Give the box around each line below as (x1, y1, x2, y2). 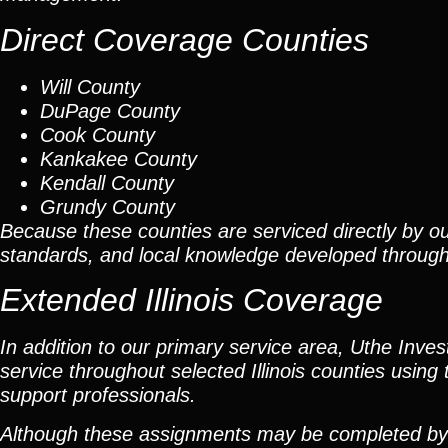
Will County (40, 75, 140, 98)
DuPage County (40, 99, 180, 122)
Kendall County (40, 171, 174, 194)
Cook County (40, 123, 155, 146)
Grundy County (40, 195, 175, 218)
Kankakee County (40, 147, 197, 170)
